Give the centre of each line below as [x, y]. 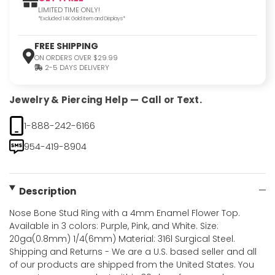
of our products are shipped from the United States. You [132, 265]
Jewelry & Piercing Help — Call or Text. [106, 100]
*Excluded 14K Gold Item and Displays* [82, 18]
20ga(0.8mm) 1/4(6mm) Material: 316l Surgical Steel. [122, 239]
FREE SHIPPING [66, 46]
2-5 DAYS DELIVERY [76, 67]
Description [47, 192]
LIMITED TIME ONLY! [69, 10]
